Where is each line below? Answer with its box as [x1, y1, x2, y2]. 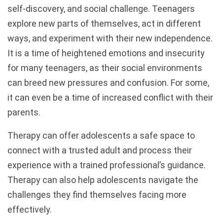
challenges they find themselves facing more [7, 189, 186, 200]
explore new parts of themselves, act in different [7, 18, 201, 29]
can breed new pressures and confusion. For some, [7, 77, 209, 88]
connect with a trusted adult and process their [7, 145, 192, 155]
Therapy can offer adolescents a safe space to [7, 130, 195, 141]
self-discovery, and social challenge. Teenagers [7, 3, 195, 14]
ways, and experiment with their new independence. [7, 33, 213, 43]
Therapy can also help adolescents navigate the [7, 175, 198, 185]
